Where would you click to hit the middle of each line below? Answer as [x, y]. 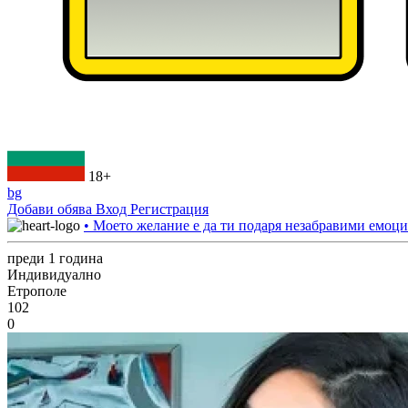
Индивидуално [54, 275]
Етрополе [37, 291]
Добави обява [51, 209]
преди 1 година [55, 258]
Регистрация [169, 209]
